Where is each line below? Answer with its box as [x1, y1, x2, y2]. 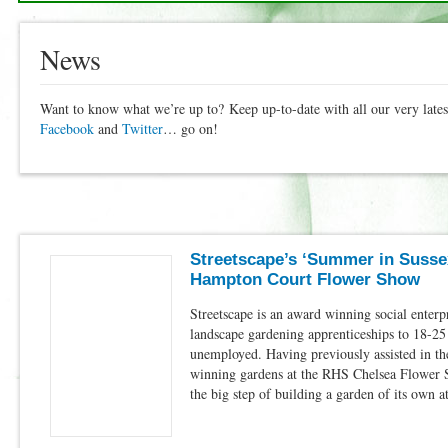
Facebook [40, 119, 94, 139]
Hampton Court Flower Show [190, 270, 420, 290]
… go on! [163, 119, 218, 139]
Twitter [122, 119, 163, 139]
